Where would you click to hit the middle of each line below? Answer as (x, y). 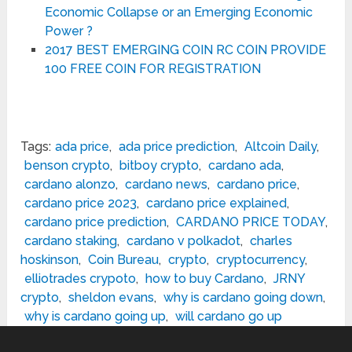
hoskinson (50, 259)
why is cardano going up (95, 316)
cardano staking (71, 240)
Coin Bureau (124, 259)
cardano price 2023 (81, 203)
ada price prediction (177, 146)
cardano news (167, 184)
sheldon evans (112, 297)
